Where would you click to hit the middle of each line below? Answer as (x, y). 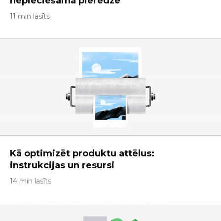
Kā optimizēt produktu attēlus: (82, 153)
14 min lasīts (31, 181)
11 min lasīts (30, 16)
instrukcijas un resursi (62, 165)
